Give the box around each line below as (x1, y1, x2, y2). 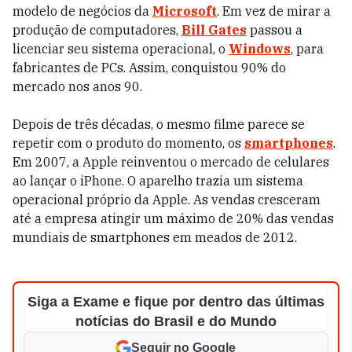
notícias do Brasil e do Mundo (75, 313, 277, 329)
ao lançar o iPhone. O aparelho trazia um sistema (13, 173, 303, 189)
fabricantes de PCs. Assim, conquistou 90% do (13, 60, 286, 75)
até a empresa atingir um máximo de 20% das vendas (13, 211, 334, 226)
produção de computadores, (13, 22, 181, 38)
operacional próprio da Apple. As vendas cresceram (13, 192, 321, 207)
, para (291, 41, 324, 57)
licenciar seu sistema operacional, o (13, 41, 229, 57)
